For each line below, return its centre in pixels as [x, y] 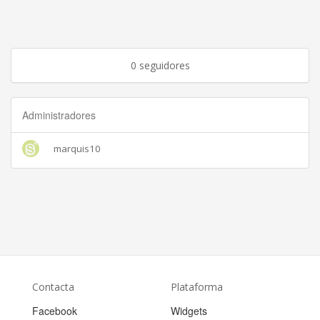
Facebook [55, 311]
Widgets [189, 311]
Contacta [53, 287]
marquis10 [77, 149]
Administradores [59, 115]
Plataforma [197, 287]
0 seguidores [160, 66]
